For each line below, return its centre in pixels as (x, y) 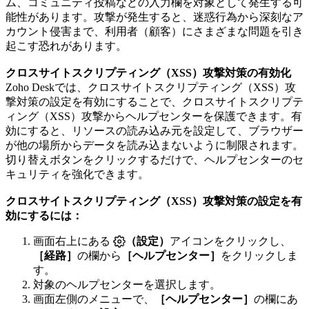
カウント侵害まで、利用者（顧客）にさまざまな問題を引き (154, 31)
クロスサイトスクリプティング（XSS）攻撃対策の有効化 (148, 72)
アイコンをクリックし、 (230, 241)
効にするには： (44, 215)
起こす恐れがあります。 (66, 46)
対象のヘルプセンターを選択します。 (127, 284)
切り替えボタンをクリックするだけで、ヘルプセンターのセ (154, 159)
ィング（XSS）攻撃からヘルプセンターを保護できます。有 (154, 116)
